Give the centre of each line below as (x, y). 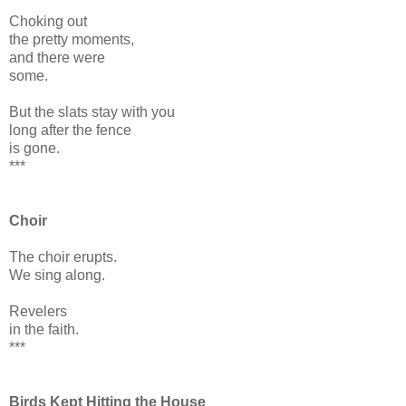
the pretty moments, (72, 39)
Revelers (38, 311)
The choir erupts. (63, 256)
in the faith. (44, 329)
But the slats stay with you (92, 111)
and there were (57, 57)
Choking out (48, 21)
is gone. (34, 148)
